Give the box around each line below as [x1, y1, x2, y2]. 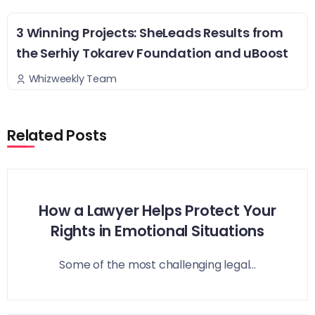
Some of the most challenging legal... [59, 257, 256, 274]
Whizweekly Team [28, 71, 117, 86]
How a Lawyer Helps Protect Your [39, 200, 276, 221]
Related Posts [7, 124, 107, 146]
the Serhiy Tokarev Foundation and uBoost [16, 44, 288, 63]
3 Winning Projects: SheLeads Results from [16, 24, 283, 42]
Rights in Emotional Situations [51, 221, 264, 242]
